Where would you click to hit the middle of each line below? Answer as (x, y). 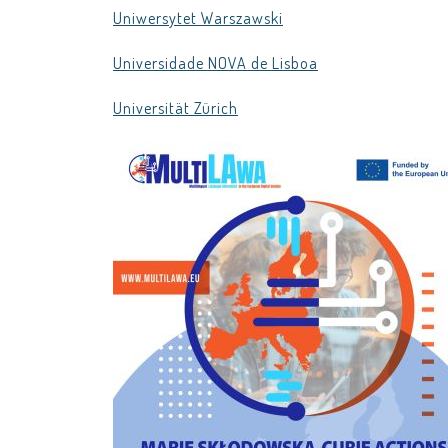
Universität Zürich (175, 108)
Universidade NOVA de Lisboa (215, 63)
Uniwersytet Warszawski (198, 18)
